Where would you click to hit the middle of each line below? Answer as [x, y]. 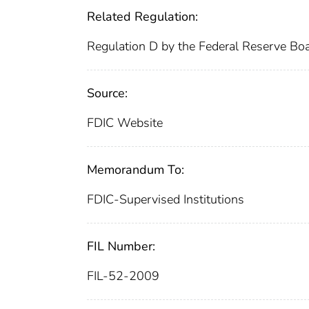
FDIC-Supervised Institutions [166, 199]
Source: [107, 93]
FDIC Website [125, 122]
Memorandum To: [136, 169]
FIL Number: [121, 246]
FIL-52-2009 [123, 276]
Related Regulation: [142, 16]
